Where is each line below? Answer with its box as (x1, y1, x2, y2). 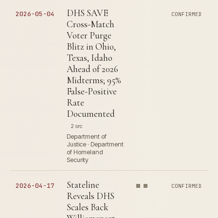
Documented (67, 108, 115, 119)
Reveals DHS (67, 190, 114, 201)
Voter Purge (67, 30, 111, 41)
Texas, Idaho (67, 52, 112, 63)
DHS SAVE (67, 7, 108, 18)
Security (67, 156, 89, 163)
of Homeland (67, 148, 103, 156)
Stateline (67, 179, 99, 190)
